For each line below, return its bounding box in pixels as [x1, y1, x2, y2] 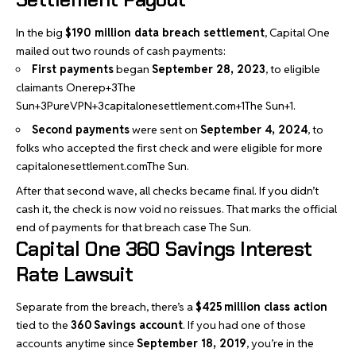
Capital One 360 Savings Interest [16, 235, 312, 262]
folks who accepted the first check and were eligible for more [16, 141, 323, 155]
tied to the [16, 318, 71, 332]
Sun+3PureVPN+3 [16, 98, 104, 113]
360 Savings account [71, 318, 183, 332]
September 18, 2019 [137, 336, 246, 350]
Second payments [32, 122, 130, 137]
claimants [16, 79, 66, 95]
